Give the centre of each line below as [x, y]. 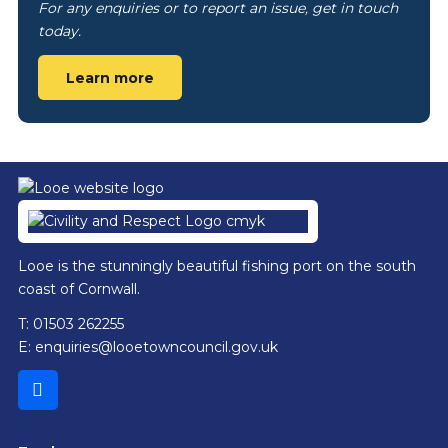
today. [59, 30]
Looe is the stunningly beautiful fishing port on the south [216, 265]
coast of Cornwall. [78, 288]
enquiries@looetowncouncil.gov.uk [156, 346]
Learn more [109, 77]
